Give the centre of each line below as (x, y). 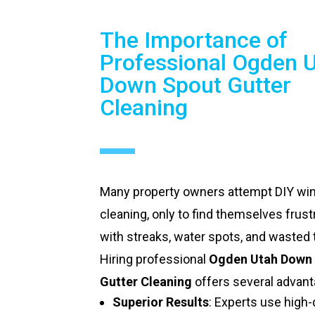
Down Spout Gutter (196, 85)
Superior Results (161, 302)
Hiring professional (155, 259)
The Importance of (194, 40)
